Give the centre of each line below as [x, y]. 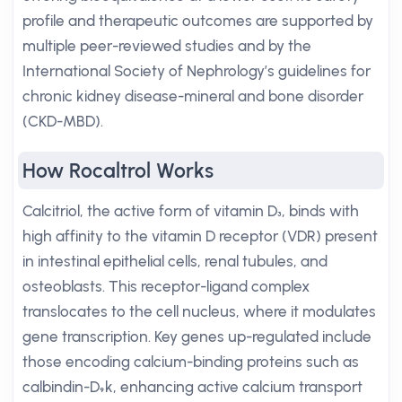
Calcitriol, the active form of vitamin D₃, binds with [191, 211]
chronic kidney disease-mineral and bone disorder [193, 96]
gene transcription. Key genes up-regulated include [197, 336]
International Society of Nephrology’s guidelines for [197, 71]
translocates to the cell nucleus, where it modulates [199, 311]
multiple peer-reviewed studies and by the [167, 46]
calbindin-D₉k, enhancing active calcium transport [192, 387]
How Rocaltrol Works [118, 170]
